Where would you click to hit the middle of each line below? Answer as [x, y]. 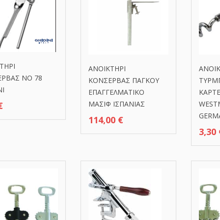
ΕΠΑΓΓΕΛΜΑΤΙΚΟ [116, 92]
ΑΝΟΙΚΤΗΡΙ [107, 68]
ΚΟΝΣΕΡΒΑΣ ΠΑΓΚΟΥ [124, 80]
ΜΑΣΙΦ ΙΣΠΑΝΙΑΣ [117, 104]
